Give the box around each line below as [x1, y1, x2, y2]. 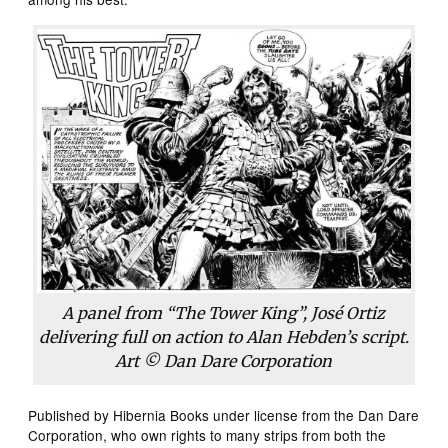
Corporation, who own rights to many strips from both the [28, 425, 387, 446]
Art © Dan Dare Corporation [115, 351, 333, 372]
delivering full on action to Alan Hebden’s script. [38, 327, 409, 348]
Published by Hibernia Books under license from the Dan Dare [28, 405, 420, 426]
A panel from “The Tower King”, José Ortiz [62, 303, 386, 324]
